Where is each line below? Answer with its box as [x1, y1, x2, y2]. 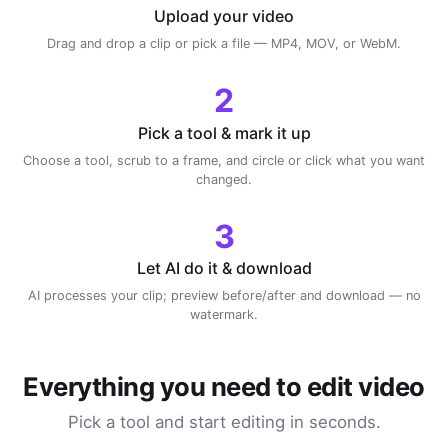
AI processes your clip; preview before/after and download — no [27, 288, 421, 304]
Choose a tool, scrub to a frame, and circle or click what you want [23, 152, 425, 168]
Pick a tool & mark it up [137, 122, 311, 143]
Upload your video [154, 6, 294, 27]
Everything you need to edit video [23, 371, 425, 403]
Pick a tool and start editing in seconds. [67, 412, 381, 433]
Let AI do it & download [136, 258, 312, 279]
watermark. [190, 307, 258, 323]
